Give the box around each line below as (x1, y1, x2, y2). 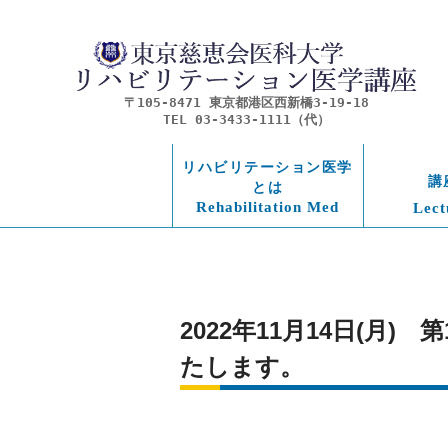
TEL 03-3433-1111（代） (163, 112, 330, 128)
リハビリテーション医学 (182, 159, 353, 176)
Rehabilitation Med (196, 199, 339, 216)
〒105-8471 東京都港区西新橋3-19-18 (124, 95, 369, 111)
